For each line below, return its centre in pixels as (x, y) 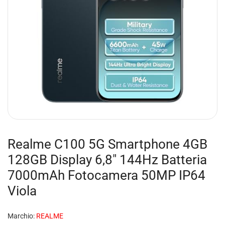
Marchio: (21, 216)
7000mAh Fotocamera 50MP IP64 (106, 175)
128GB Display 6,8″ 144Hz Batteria (107, 159)
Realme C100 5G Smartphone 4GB (107, 144)
